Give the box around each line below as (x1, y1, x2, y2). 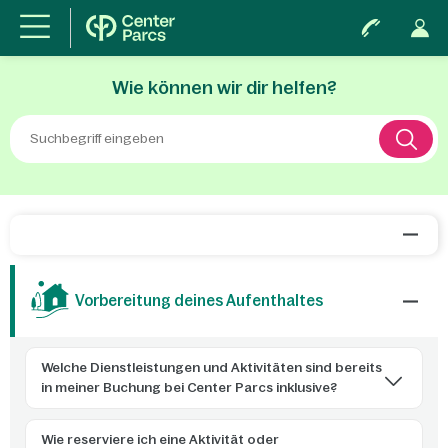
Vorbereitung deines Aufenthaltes (75, 292, 323, 309)
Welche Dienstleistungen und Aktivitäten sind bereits (41, 360, 382, 375)
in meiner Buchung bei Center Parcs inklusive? (41, 380, 337, 395)
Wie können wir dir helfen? (111, 78, 337, 98)
